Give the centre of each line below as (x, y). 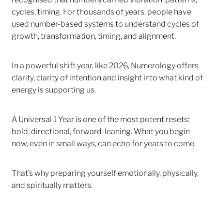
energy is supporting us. (54, 89)
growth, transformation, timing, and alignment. (94, 35)
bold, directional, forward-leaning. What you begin (101, 130)
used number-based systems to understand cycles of (105, 23)
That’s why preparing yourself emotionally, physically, (105, 172)
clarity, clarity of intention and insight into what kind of (107, 77)
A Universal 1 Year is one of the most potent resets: (101, 118)
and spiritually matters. (52, 184)
